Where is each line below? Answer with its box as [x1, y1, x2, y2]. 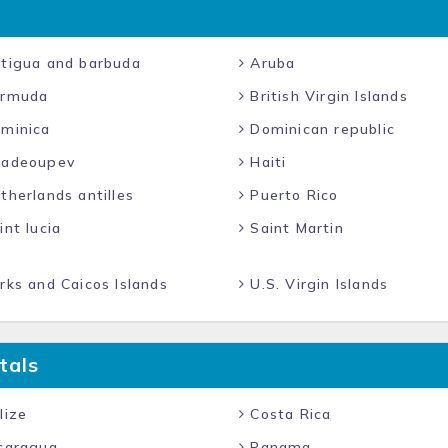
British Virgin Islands [245, 87, 408, 105]
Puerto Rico [245, 186, 339, 204]
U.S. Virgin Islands [245, 275, 389, 293]
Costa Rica [245, 405, 332, 423]
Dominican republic [245, 120, 396, 138]
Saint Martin [245, 219, 344, 237]
